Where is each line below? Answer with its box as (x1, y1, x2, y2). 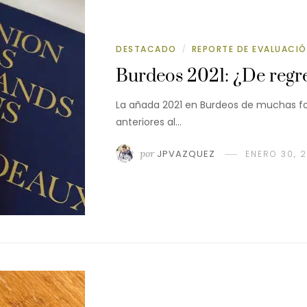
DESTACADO (116, 42, 177, 55)
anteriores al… (116, 114, 182, 129)
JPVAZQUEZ (157, 147, 215, 160)
